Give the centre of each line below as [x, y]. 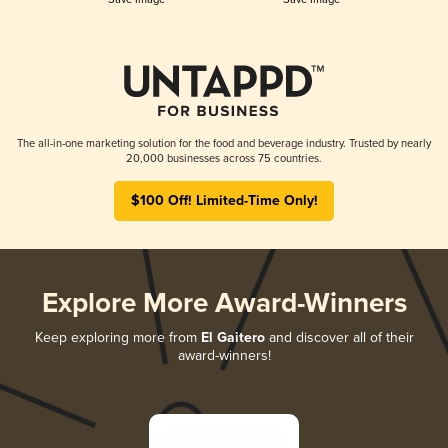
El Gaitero [232, 337]
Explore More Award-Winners [224, 304]
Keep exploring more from [117, 337]
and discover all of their [339, 337]
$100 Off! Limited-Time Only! [224, 200]
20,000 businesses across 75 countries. [224, 158]
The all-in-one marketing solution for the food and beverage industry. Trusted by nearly [224, 143]
